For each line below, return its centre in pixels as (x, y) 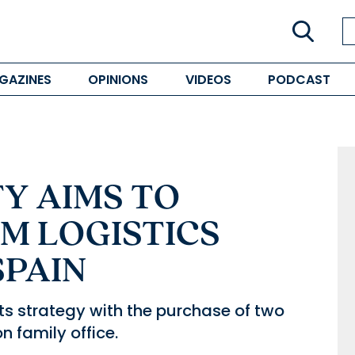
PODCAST (299, 79)
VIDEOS (208, 79)
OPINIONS (118, 79)
